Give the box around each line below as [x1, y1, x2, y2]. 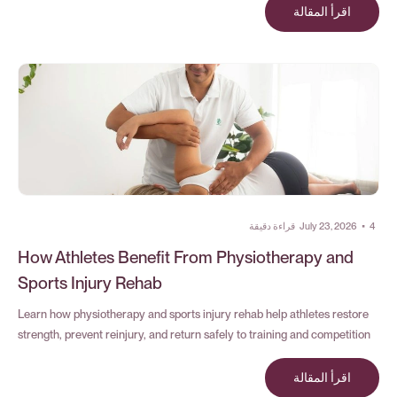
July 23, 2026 [300, 220, 357, 232]
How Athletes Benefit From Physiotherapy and [18, 247, 354, 268]
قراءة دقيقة [249, 220, 295, 232]
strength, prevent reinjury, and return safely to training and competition [18, 328, 370, 341]
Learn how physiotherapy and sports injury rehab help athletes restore [18, 307, 369, 321]
